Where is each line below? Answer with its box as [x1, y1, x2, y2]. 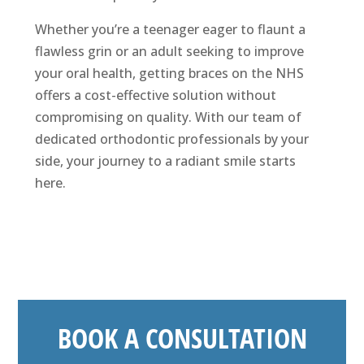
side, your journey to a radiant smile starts [34, 152, 296, 171]
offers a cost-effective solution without [34, 86, 276, 105]
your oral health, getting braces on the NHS [34, 64, 304, 83]
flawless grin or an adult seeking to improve [34, 42, 304, 61]
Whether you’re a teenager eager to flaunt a [34, 20, 305, 39]
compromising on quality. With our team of [34, 108, 301, 127]
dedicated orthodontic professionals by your [34, 130, 309, 149]
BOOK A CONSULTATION [57, 319, 307, 357]
